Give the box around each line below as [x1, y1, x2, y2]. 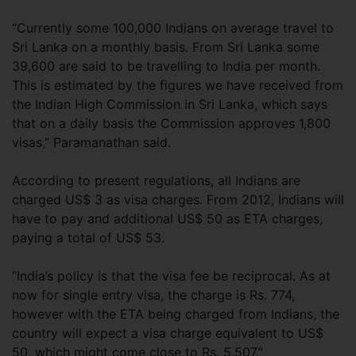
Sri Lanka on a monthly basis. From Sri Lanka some [12, 39, 319, 55]
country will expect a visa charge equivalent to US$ [12, 325, 323, 341]
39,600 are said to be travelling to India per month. [12, 58, 320, 74]
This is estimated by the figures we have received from [12, 77, 343, 93]
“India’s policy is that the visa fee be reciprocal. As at [12, 268, 331, 284]
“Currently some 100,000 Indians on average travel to [12, 20, 334, 36]
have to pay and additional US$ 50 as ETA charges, [12, 211, 323, 226]
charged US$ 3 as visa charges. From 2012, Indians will [12, 192, 344, 207]
